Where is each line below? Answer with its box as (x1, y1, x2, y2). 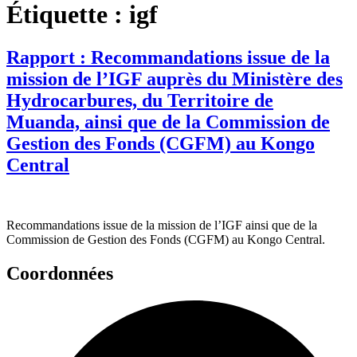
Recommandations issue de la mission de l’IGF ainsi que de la (6, 218, 317, 233)
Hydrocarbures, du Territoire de (6, 89, 273, 111)
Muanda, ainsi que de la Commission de (6, 111, 330, 132)
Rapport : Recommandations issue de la (6, 46, 330, 68)
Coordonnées (6, 263, 113, 284)
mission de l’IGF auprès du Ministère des (6, 68, 343, 89)
